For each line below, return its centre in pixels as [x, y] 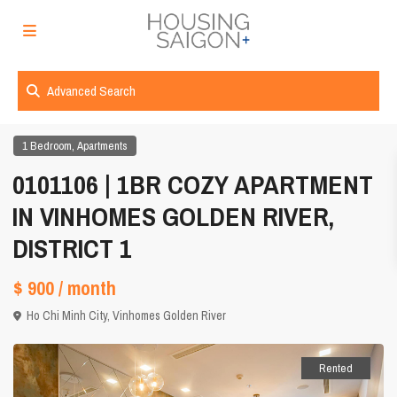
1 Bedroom [47, 146]
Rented [335, 369]
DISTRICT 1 [73, 249]
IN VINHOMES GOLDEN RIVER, [174, 217]
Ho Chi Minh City [67, 316]
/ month [88, 288]
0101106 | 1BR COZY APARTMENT [193, 185]
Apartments [103, 146]
